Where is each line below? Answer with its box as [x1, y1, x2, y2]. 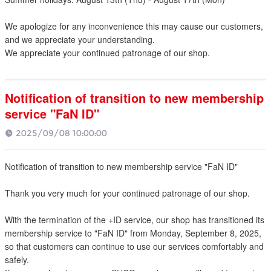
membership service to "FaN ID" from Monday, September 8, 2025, [5, 227, 261, 239]
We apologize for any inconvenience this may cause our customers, [5, 20, 263, 32]
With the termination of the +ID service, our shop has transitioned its [5, 214, 264, 226]
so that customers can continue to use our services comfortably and [5, 240, 264, 252]
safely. [5, 253, 29, 266]
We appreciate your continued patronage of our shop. [5, 47, 210, 59]
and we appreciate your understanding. [5, 33, 155, 45]
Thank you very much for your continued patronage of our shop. [5, 187, 250, 199]
